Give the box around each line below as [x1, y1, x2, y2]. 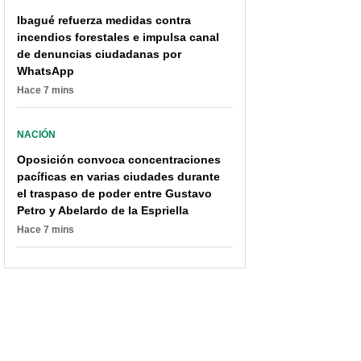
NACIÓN [17, 129, 56, 140]
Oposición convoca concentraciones [17, 153, 221, 166]
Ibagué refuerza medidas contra [17, 14, 191, 27]
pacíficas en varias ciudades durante [17, 170, 220, 183]
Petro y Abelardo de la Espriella [17, 204, 189, 217]
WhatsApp [17, 64, 74, 77]
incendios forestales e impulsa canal [17, 31, 219, 44]
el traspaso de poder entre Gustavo [17, 187, 212, 200]
